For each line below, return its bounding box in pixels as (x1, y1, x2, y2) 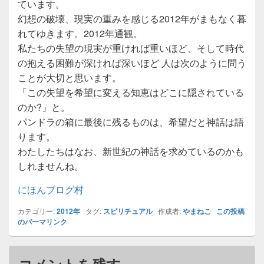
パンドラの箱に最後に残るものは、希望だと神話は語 (18, 114, 244, 128)
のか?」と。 (18, 100, 82, 114)
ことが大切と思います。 (18, 70, 121, 84)
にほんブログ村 (18, 182, 84, 196)
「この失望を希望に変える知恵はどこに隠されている (18, 85, 244, 99)
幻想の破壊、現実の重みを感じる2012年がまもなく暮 (18, 11, 246, 25)
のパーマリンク (18, 216, 67, 227)
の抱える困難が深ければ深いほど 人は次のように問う (18, 55, 246, 70)
